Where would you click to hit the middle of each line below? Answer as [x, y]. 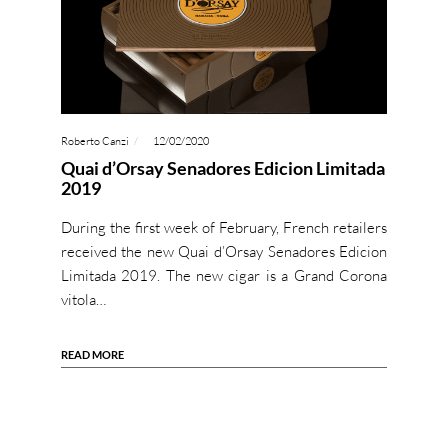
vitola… [83, 300]
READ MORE [92, 355]
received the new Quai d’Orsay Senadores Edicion [224, 252]
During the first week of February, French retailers [224, 228]
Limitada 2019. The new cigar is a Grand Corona [224, 276]
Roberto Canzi [94, 141]
